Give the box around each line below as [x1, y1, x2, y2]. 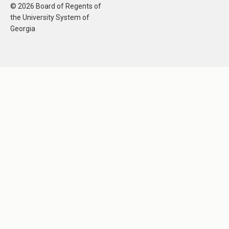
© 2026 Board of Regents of [10, 2, 101, 11]
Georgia [10, 25, 35, 33]
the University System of [10, 13, 89, 22]
